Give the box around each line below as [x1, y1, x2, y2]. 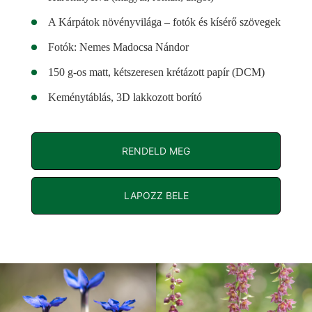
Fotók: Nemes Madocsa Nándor [48, 40, 189, 53]
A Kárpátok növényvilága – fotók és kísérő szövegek [48, 15, 281, 28]
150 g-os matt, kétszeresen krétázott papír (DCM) [48, 65, 265, 78]
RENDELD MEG [122, 144, 190, 157]
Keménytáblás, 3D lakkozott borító [48, 91, 202, 103]
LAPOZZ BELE [123, 189, 189, 201]
